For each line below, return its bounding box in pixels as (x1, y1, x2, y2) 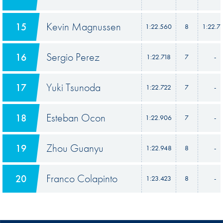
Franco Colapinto (46, 171, 117, 186)
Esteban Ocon (46, 110, 106, 125)
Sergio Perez (46, 49, 100, 64)
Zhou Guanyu (46, 140, 104, 155)
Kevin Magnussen (46, 19, 121, 34)
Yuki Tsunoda (46, 80, 101, 95)
